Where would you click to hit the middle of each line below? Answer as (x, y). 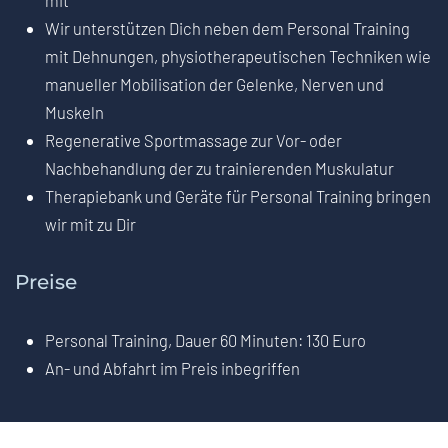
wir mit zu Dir (90, 224)
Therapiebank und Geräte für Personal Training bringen (238, 196)
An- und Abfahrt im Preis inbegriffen (172, 368)
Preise (46, 282)
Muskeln (74, 112)
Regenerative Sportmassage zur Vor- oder (193, 140)
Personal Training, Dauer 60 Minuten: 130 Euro (205, 340)
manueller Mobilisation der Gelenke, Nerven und (214, 84)
